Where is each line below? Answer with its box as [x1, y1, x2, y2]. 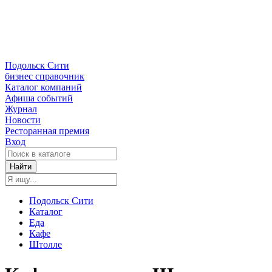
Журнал [5, 104, 37, 115]
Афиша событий [5, 93, 73, 104]
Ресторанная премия [5, 126, 89, 137]
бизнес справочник [5, 71, 84, 82]
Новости [5, 115, 41, 126]
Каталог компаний [5, 82, 82, 93]
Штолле [29, 239, 62, 250]
